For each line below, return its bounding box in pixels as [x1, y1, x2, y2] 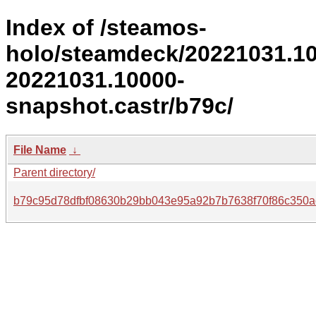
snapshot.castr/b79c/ [6, 93, 233, 119]
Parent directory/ [13, 166, 95, 178]
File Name [13, 143, 66, 156]
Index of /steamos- [6, 15, 207, 41]
